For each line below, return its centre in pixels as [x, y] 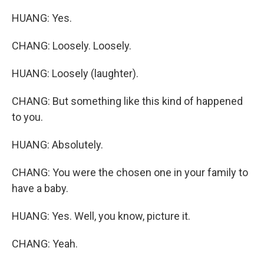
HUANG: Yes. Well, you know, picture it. [101, 216]
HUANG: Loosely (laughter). [75, 73]
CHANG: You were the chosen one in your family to [130, 172]
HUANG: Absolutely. [57, 145]
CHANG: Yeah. [45, 244]
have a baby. [40, 188]
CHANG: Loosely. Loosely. [72, 46]
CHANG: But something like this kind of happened [127, 101]
